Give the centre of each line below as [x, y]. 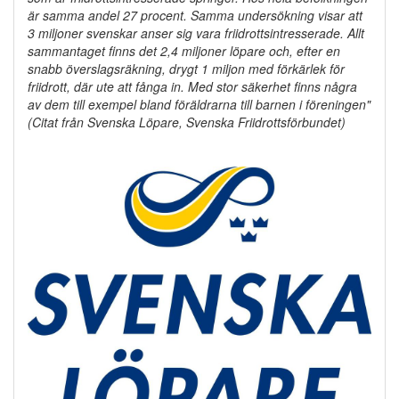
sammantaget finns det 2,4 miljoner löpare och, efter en [184, 51]
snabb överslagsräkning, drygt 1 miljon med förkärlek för [186, 69]
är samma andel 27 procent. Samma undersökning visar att [195, 16]
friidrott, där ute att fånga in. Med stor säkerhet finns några [192, 87]
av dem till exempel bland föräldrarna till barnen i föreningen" [199, 105]
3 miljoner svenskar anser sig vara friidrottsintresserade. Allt [196, 33]
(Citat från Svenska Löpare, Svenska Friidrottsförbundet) [187, 122]
